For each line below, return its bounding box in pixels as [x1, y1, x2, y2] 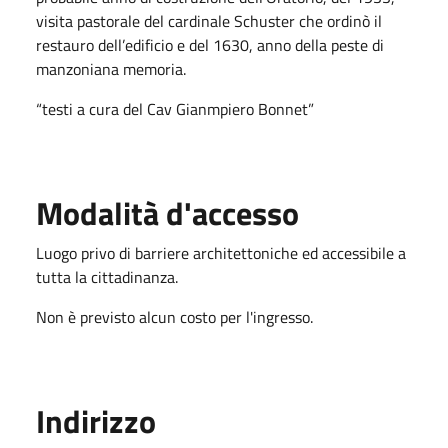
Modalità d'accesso [36, 188, 299, 237]
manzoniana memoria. [36, 56, 186, 81]
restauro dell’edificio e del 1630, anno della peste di [36, 32, 384, 57]
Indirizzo [36, 396, 156, 445]
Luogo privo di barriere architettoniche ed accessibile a [36, 240, 406, 265]
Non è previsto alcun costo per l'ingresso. [36, 304, 317, 329]
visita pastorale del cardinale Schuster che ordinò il [36, 8, 382, 33]
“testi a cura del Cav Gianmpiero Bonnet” [36, 96, 314, 121]
